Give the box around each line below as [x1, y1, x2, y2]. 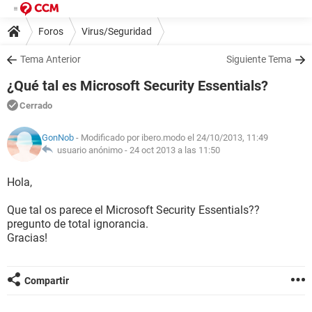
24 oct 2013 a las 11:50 [130, 145, 220, 155]
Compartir [24, 275, 69, 286]
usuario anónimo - [53, 145, 130, 155]
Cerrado [19, 100, 52, 111]
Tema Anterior [20, 54, 81, 65]
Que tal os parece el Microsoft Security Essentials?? [7, 203, 260, 217]
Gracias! [7, 231, 47, 244]
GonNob [42, 132, 74, 143]
